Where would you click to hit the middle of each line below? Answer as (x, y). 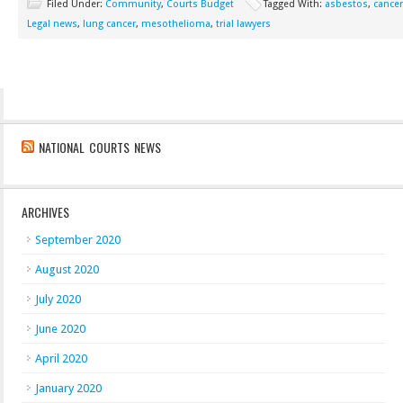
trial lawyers (243, 24)
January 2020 (68, 388)
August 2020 (67, 269)
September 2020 (78, 240)
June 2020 (60, 329)
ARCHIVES (45, 212)
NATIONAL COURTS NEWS (100, 147)
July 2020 (58, 299)
